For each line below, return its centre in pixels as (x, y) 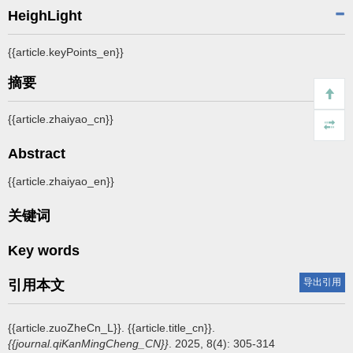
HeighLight (45, 15)
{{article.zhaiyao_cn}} (61, 119)
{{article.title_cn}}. (171, 327)
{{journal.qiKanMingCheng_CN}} (88, 343)
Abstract (37, 153)
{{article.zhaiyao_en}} (61, 181)
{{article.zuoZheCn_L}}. (68, 327)
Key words (44, 250)
